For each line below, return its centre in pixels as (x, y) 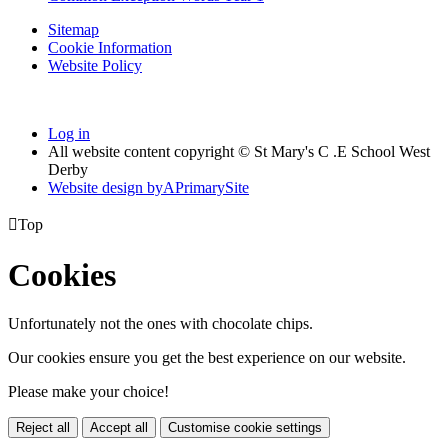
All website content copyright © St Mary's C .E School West (239, 152)
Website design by (105, 188)
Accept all (119, 428)
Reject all (43, 428)
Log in (69, 134)
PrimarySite (212, 188)
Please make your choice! (88, 392)
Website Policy (95, 66)
